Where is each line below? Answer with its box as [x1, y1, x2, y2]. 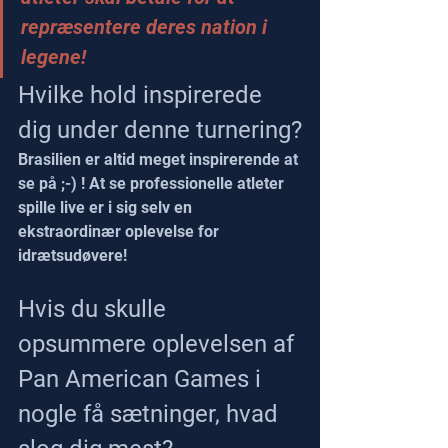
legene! [21, 44, 86, 69]
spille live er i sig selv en [18, 197, 196, 217]
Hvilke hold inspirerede [18, 80, 268, 109]
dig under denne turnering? [18, 115, 302, 144]
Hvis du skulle [18, 294, 172, 323]
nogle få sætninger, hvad [18, 399, 284, 428]
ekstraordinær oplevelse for [18, 221, 223, 241]
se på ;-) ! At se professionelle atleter [18, 173, 288, 193]
